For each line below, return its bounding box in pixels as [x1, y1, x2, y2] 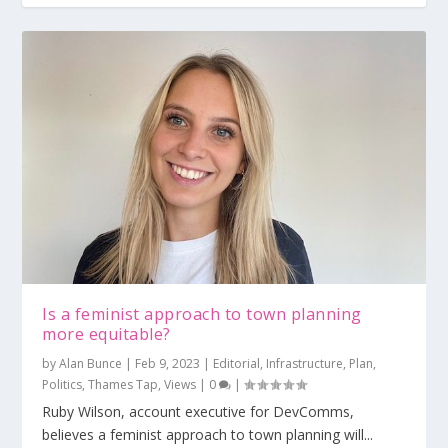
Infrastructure [266, 354, 344, 372]
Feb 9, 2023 [135, 354, 201, 372]
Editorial [213, 354, 261, 372]
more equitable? [42, 322, 171, 345]
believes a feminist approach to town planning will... [42, 424, 374, 444]
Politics [42, 375, 83, 393]
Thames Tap [88, 375, 159, 393]
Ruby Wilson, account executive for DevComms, [42, 401, 355, 421]
